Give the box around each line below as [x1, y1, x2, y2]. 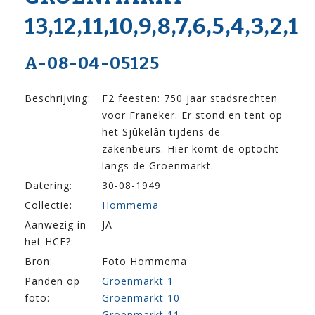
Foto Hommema [102, 255, 187, 269]
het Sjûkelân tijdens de [102, 125, 221, 139]
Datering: [25, 179, 72, 193]
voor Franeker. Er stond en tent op [102, 108, 283, 122]
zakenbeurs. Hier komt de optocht [102, 142, 279, 156]
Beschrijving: [25, 91, 91, 105]
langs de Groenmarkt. [102, 159, 214, 173]
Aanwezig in [25, 218, 86, 232]
